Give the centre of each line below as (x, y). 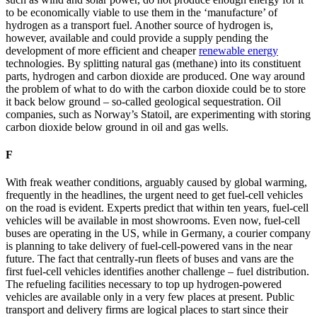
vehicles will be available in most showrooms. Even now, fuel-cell (153, 221)
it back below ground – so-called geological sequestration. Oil (143, 101)
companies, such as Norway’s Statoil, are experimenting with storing (158, 114)
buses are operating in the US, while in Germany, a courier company (158, 234)
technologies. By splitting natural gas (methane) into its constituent (153, 63)
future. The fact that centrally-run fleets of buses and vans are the (150, 259)
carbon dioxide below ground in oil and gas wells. (117, 127)
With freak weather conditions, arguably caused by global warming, (156, 183)
